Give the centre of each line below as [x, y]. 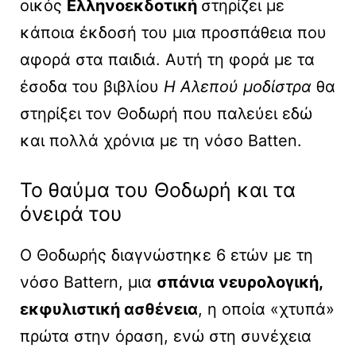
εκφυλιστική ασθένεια [109, 310]
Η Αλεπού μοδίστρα [238, 87]
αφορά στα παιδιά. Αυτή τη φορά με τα [167, 60]
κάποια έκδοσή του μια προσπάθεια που [173, 33]
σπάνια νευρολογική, [240, 282]
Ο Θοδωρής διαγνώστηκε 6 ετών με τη [166, 255]
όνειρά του [71, 214]
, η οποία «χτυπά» [266, 310]
